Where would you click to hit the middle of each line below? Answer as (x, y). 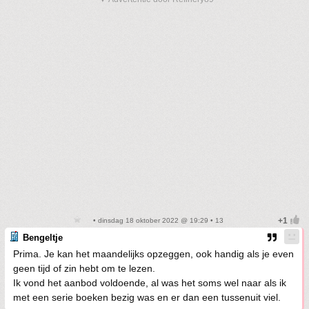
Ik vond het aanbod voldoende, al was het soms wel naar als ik (150, 283)
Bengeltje (43, 238)
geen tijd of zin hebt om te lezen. (84, 268)
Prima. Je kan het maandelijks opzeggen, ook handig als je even (153, 254)
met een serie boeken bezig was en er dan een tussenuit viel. (147, 297)
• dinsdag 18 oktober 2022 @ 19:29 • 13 (157, 220)
